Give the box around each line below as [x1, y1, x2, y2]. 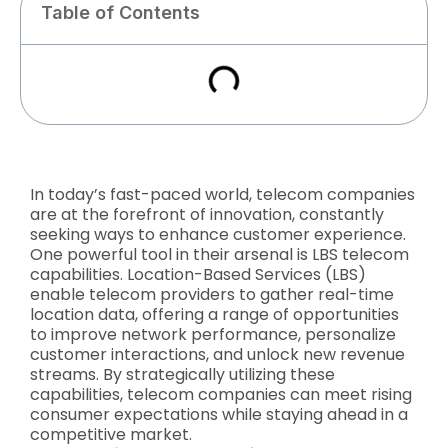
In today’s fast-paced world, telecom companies [30, 183, 415, 206]
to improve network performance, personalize [30, 323, 396, 346]
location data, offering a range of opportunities [30, 303, 399, 326]
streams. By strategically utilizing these [30, 363, 335, 386]
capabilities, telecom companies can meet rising [30, 383, 412, 406]
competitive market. [30, 423, 192, 446]
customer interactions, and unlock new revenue [30, 343, 405, 366]
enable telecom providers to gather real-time [30, 283, 394, 306]
